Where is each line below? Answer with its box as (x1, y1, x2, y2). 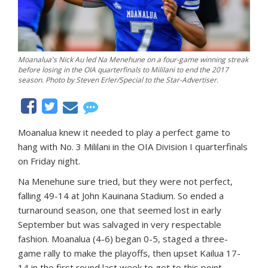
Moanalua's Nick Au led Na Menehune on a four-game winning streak (18, 54, 248, 65)
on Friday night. (18, 155, 80, 167)
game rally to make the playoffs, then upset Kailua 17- (18, 247, 240, 260)
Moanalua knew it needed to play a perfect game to (18, 126, 230, 139)
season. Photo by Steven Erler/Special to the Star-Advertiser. (18, 75, 218, 86)
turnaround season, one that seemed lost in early (18, 204, 221, 217)
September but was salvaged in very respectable (18, 218, 221, 231)
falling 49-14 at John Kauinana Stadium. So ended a (18, 190, 224, 202)
